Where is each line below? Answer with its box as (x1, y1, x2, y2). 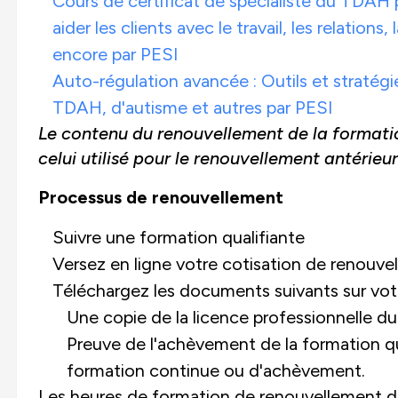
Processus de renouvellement (37, 186, 283, 208)
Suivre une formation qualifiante (52, 226, 305, 248)
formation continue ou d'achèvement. (66, 359, 365, 381)
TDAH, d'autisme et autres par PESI (52, 96, 332, 118)
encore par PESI (52, 43, 178, 65)
